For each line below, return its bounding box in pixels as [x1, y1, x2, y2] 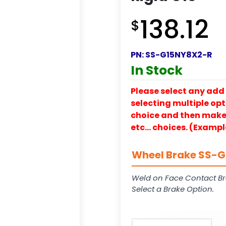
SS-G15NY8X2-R [145, 48, 212, 61]
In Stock [131, 61, 183, 79]
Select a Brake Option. [132, 183, 214, 194]
